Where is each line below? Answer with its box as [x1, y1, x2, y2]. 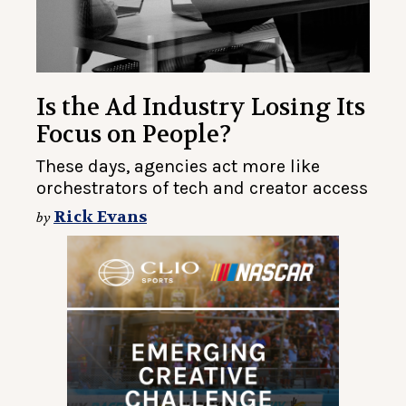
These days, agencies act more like [36, 156, 320, 178]
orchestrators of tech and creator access [36, 178, 368, 199]
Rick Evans [53, 207, 147, 228]
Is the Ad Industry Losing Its [36, 92, 365, 123]
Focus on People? [36, 120, 231, 150]
